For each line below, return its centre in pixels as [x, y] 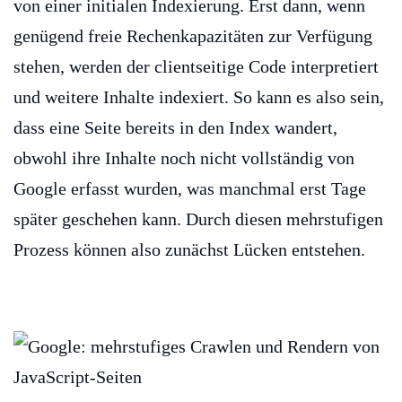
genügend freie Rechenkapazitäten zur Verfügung [193, 36]
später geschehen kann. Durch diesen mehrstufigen [198, 219]
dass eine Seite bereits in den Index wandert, [175, 128]
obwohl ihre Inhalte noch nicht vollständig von [184, 158]
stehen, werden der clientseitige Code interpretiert [196, 67]
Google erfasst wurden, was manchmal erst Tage [190, 189]
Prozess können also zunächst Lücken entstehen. [189, 250]
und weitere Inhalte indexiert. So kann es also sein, [199, 97]
